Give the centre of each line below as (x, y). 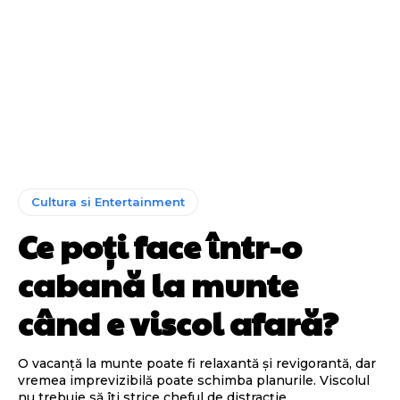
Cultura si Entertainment (108, 201)
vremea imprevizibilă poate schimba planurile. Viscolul (194, 380)
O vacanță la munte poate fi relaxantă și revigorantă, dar (197, 363)
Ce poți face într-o (160, 245)
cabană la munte (158, 283)
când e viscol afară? (178, 322)
